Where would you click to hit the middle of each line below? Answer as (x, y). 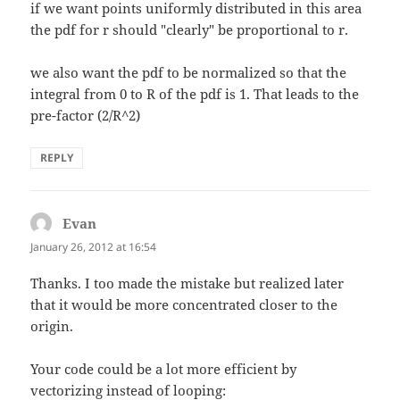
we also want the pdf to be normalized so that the (189, 73)
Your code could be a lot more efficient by (164, 369)
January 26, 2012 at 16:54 (94, 247)
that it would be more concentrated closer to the (184, 305)
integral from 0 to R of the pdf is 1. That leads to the (195, 94)
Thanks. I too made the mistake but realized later (187, 283)
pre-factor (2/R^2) (86, 116)
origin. (52, 326)
